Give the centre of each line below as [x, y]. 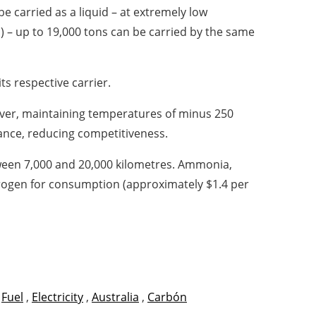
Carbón [167, 297]
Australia [115, 297]
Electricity [57, 297]
